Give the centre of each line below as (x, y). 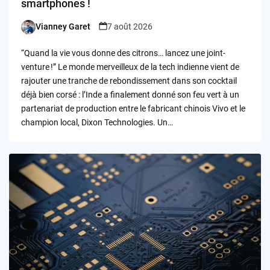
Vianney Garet (63, 27)
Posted (33, 32)
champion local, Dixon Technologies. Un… (97, 122)
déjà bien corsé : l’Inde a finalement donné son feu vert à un (130, 94)
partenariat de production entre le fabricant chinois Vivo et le (133, 108)
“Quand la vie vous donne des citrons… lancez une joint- (123, 53)
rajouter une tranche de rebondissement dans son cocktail (129, 80)
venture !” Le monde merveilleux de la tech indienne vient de (130, 67)
